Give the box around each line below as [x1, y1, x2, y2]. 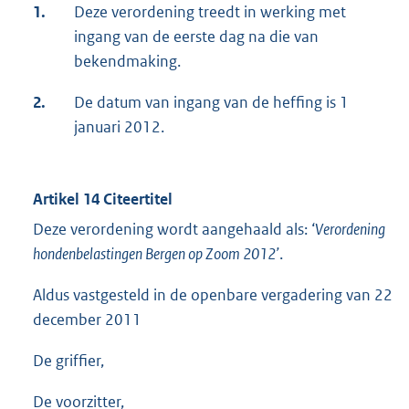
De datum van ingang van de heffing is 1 [74, 92, 349, 113]
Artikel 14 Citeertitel [33, 189, 173, 210]
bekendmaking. [74, 51, 181, 72]
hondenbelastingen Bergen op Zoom [33, 244, 243, 265]
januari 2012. [74, 117, 164, 138]
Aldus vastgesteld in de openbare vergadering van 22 [33, 285, 393, 306]
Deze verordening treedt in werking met [74, 2, 346, 23]
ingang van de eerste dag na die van [74, 26, 319, 47]
